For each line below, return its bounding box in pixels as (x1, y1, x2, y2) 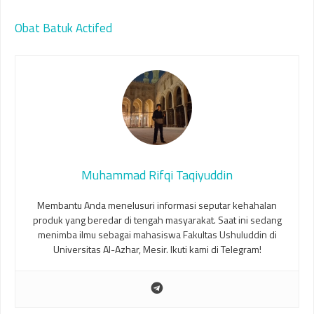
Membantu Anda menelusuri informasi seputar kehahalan (37, 197, 277, 212)
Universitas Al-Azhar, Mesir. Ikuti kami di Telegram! (53, 241, 261, 257)
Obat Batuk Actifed (15, 18, 112, 37)
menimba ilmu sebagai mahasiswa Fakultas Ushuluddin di (37, 226, 277, 242)
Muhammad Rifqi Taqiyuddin (81, 165, 233, 184)
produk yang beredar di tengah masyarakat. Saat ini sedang (32, 212, 282, 227)
